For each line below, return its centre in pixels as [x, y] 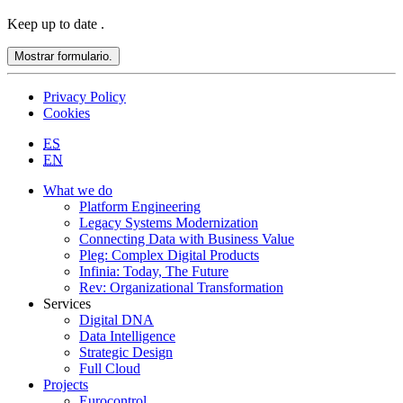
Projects [66, 384]
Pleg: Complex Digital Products [169, 255]
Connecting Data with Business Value [187, 238]
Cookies [67, 112]
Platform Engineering [140, 206]
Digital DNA [116, 319]
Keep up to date [54, 23]
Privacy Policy [85, 96]
